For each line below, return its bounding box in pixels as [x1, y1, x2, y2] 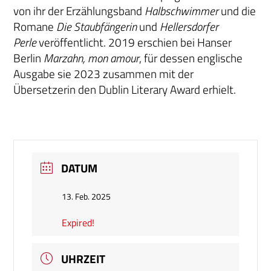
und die [221, 2, 256, 20]
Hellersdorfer [160, 18, 219, 36]
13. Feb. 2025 [62, 189, 111, 203]
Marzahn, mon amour [44, 50, 140, 67]
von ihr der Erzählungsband [13, 2, 145, 20]
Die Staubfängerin [56, 18, 137, 36]
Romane [13, 18, 57, 36]
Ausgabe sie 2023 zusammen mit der [13, 65, 194, 83]
